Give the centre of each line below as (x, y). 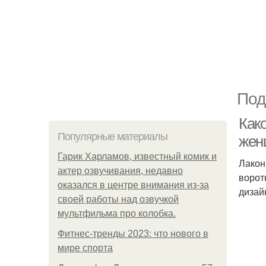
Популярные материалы (113, 137)
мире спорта (85, 248)
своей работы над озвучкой (118, 199)
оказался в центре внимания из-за (133, 185)
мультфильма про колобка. (117, 213)
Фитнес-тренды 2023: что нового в (133, 234)
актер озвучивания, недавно (120, 171)
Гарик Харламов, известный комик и (137, 156)
